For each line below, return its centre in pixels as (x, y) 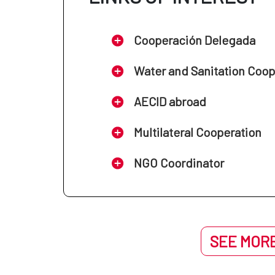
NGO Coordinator (179, 162)
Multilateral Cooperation (198, 132)
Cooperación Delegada (195, 40)
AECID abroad (170, 101)
